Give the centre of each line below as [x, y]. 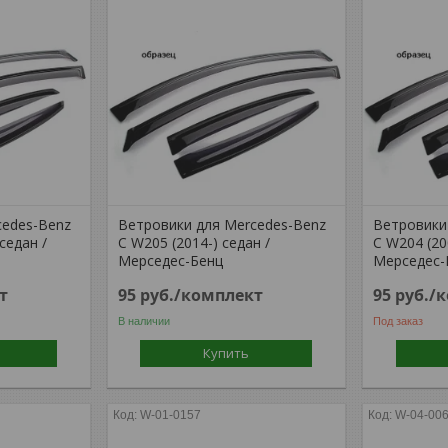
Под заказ [398, 320]
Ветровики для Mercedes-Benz [222, 224]
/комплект [219, 295]
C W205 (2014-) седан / [194, 242]
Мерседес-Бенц [171, 260]
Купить [226, 353]
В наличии [144, 320]
